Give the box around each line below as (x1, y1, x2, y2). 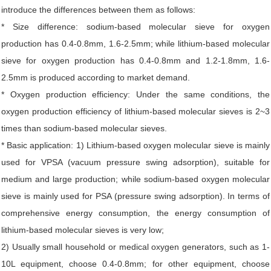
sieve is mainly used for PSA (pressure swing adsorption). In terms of (1, 191, 270, 201)
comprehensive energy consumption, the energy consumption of (1, 208, 270, 218)
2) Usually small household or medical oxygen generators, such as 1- (1, 242, 270, 252)
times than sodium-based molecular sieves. (1, 123, 167, 133)
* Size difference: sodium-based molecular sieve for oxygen (1, 22, 270, 31)
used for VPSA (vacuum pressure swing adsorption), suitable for (1, 157, 270, 167)
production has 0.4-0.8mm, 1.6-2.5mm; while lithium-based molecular (1, 39, 270, 48)
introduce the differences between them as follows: (1, 5, 195, 15)
